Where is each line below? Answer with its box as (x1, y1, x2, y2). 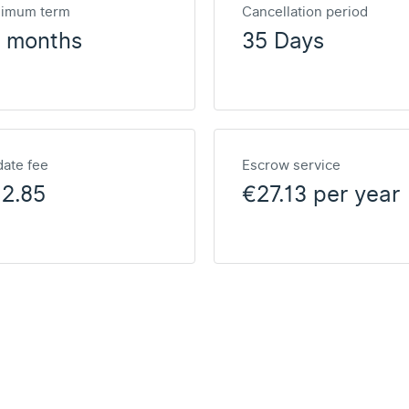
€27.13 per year (242, 178, 400, 211)
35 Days (242, 25, 324, 58)
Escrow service (242, 155, 341, 175)
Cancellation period (242, 2, 368, 22)
